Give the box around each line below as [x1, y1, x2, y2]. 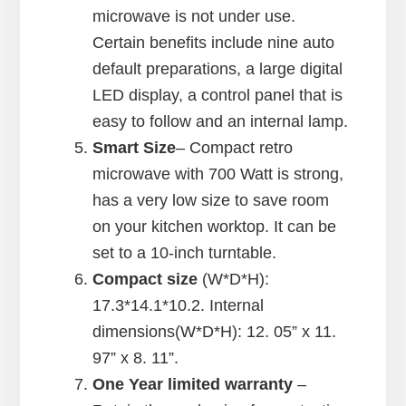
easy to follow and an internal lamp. [92, 111, 349, 130]
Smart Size [92, 138, 177, 157]
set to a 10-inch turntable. [92, 243, 277, 262]
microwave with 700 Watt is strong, [92, 164, 344, 183]
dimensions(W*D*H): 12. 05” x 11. [92, 322, 337, 341]
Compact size [92, 269, 198, 288]
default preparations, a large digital [92, 59, 343, 78]
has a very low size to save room [92, 190, 330, 209]
